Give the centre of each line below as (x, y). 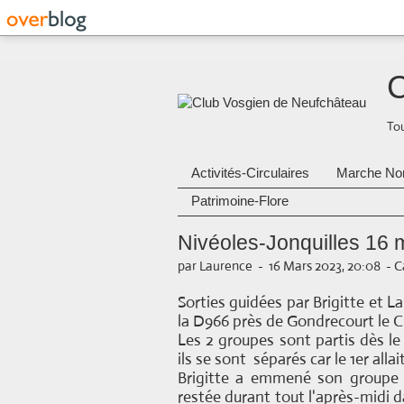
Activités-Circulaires (250, 173)
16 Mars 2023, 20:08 (325, 266)
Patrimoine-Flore (240, 201)
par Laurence (215, 266)
